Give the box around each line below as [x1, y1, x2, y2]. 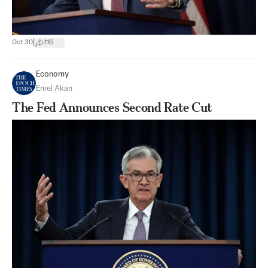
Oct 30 [12, 39, 33, 47]
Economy [36, 70, 69, 78]
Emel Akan [36, 84, 72, 93]
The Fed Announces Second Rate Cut [12, 99, 212, 115]
